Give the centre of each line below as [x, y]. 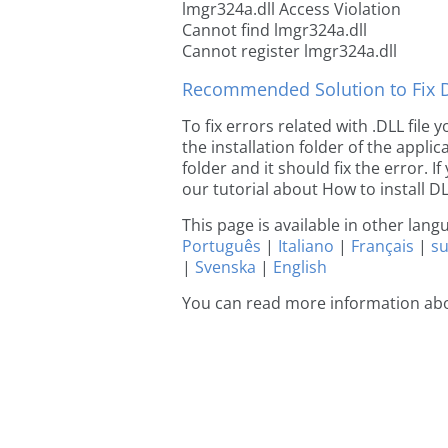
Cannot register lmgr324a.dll [289, 51]
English [300, 267]
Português [221, 246]
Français [382, 246]
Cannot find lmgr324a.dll [274, 30]
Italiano [306, 246]
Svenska [225, 267]
